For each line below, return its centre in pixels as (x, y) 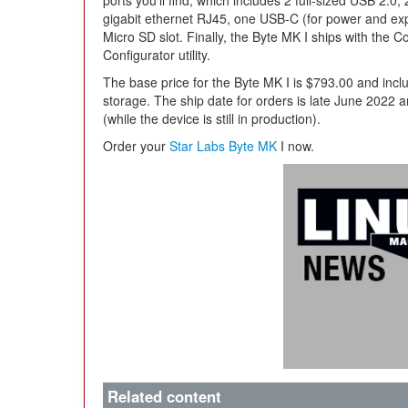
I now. (296, 146)
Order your (136, 146)
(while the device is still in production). (212, 118)
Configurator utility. (157, 55)
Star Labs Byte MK (223, 146)
